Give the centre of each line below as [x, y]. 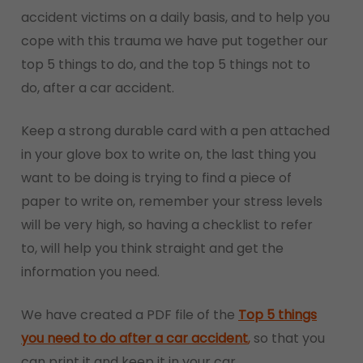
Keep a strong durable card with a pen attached [175, 131]
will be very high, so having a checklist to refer [167, 225]
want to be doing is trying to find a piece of [156, 178]
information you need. [90, 272]
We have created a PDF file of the [129, 315]
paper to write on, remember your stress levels [171, 201]
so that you [287, 338]
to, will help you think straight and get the [152, 248]
